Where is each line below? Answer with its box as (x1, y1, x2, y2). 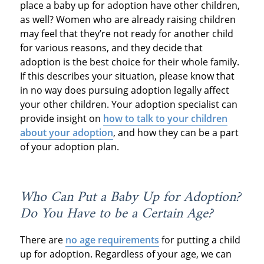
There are (19, 233, 65, 246)
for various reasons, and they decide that (19, 41, 203, 54)
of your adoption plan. (19, 140, 121, 153)
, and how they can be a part (113, 126, 239, 139)
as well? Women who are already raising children (19, 12, 236, 26)
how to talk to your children (103, 111, 227, 125)
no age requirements (65, 233, 159, 246)
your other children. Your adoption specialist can (19, 97, 237, 111)
